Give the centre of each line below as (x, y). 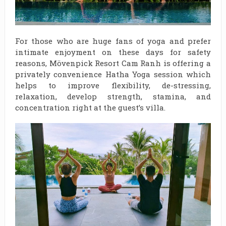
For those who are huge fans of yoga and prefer (113, 41)
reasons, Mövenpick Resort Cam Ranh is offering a (113, 63)
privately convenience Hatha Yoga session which (113, 74)
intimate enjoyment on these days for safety (113, 52)
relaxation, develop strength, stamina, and (113, 96)
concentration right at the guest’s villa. (90, 107)
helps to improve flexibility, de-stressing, (113, 85)
